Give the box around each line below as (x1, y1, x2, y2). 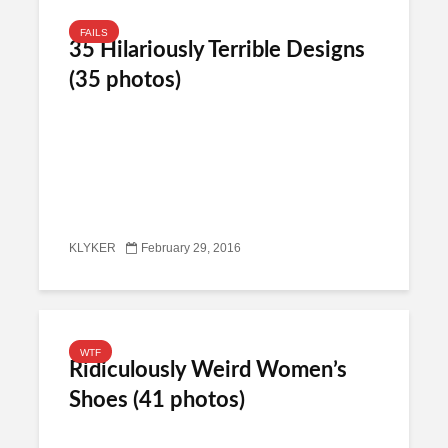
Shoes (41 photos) (69, 389, 245, 411)
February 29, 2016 (141, 242, 241, 255)
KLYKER (69, 242, 116, 255)
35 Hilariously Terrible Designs (69, 39, 365, 61)
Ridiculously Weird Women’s (69, 359, 347, 381)
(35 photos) (69, 69, 181, 91)
